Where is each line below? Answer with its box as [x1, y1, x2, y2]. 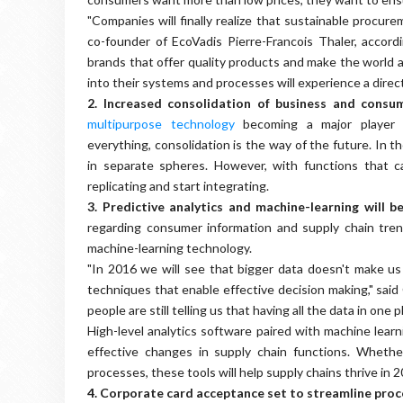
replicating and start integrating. [87, 178, 269, 193]
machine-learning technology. [87, 240, 252, 255]
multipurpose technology [87, 116, 235, 131]
